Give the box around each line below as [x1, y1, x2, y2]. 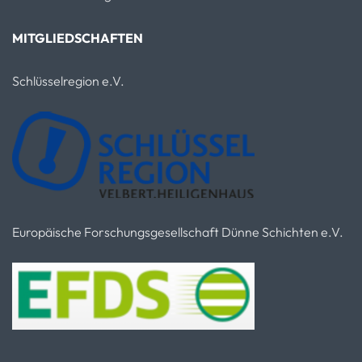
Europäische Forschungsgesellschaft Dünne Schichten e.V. [12, 223, 343, 240]
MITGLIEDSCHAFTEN [12, 29, 143, 46]
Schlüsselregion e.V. [12, 72, 124, 89]
